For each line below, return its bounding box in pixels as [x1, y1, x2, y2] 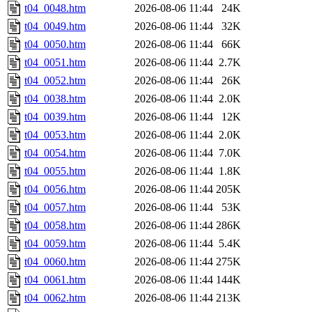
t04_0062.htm [24, 292, 86, 304]
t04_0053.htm [24, 129, 86, 141]
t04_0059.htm [24, 237, 86, 250]
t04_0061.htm [24, 274, 86, 286]
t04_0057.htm [24, 201, 86, 214]
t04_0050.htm [24, 38, 86, 51]
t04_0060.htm [24, 256, 86, 268]
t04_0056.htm [24, 183, 86, 196]
